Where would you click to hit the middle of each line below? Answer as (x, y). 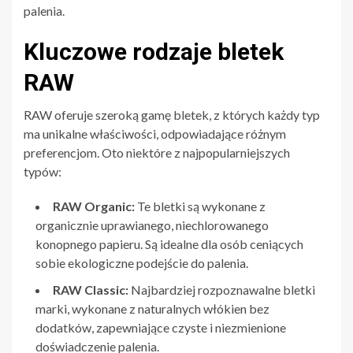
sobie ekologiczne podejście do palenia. (142, 262)
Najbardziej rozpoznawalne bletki (222, 289)
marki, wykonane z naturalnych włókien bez (152, 308)
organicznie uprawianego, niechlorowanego (152, 225)
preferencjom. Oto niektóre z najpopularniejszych (157, 152)
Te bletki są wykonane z (200, 206)
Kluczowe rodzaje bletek (154, 51)
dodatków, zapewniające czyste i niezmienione (161, 327)
